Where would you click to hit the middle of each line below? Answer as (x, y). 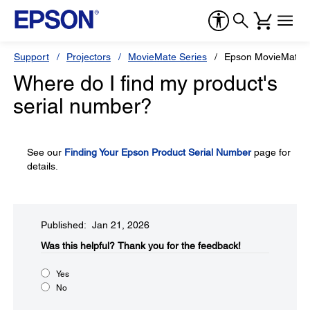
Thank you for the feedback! (179, 246)
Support (31, 57)
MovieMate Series (167, 57)
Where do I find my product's (145, 83)
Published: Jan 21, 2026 (95, 225)
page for (271, 152)
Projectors (89, 57)
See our (46, 152)
